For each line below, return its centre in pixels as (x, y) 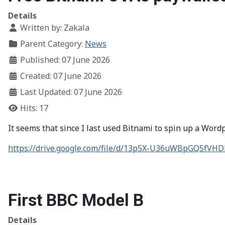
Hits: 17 (34, 108)
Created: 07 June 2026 (61, 76)
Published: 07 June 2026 (65, 60)
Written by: (41, 28)
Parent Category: (51, 44)
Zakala (77, 28)
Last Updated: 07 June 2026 (71, 92)
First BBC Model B (76, 200)
